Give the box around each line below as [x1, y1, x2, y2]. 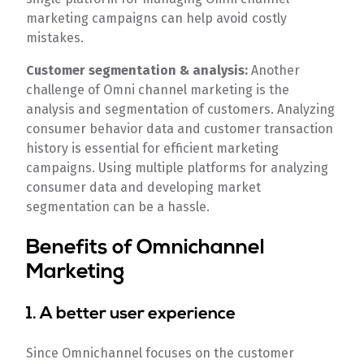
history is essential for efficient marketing [26, 141, 279, 157]
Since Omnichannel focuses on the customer [26, 345, 295, 362]
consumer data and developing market [26, 180, 262, 196]
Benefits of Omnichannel [26, 238, 266, 259]
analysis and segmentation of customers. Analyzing [26, 102, 336, 118]
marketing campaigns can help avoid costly [26, 11, 288, 27]
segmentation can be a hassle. [26, 199, 214, 215]
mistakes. [26, 30, 84, 46]
